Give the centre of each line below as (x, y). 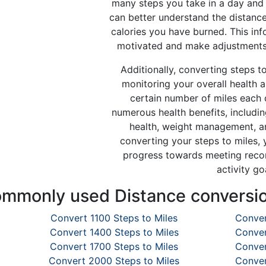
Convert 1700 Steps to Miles (114, 246)
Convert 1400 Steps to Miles (114, 232)
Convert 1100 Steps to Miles (114, 218)
